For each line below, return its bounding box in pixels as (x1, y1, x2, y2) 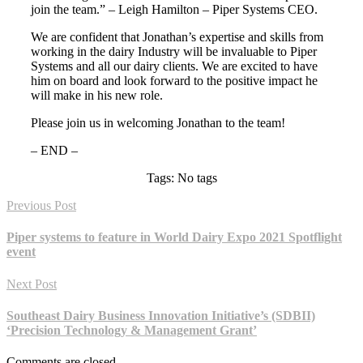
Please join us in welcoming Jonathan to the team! (31, 116, 285, 130)
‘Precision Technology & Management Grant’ (6, 322, 257, 337)
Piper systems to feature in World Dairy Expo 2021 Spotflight (6, 230, 342, 245)
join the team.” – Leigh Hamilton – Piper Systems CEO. (31, 2, 318, 17)
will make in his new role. (31, 88, 163, 103)
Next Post (6, 276, 57, 291)
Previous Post (6, 199, 76, 213)
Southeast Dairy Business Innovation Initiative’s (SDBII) (6, 308, 315, 322)
